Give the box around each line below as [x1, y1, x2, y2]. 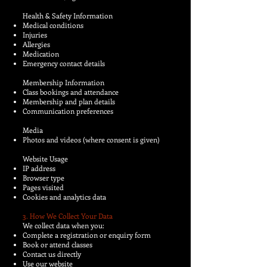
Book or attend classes [23, 240, 92, 249]
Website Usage [23, 154, 68, 163]
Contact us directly [23, 249, 81, 259]
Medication [23, 49, 59, 58]
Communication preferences [23, 106, 113, 116]
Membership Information [23, 77, 104, 87]
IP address [23, 163, 55, 173]
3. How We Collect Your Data [23, 211, 113, 221]
